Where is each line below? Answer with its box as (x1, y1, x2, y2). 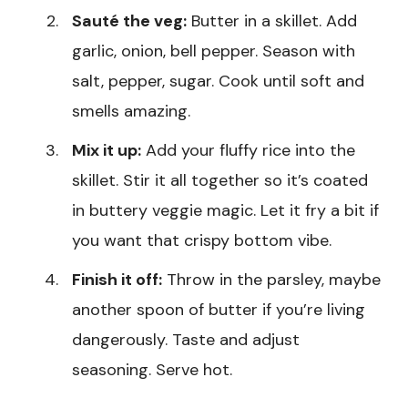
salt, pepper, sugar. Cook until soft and (72, 70, 364, 93)
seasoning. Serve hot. (72, 359, 232, 382)
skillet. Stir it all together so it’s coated (72, 169, 368, 192)
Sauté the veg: (72, 10, 187, 33)
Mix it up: (72, 139, 141, 162)
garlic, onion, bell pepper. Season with (72, 40, 355, 63)
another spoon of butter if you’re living (72, 299, 365, 321)
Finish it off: (72, 269, 162, 291)
